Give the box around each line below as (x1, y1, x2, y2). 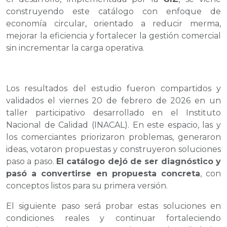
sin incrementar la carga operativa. (6, 43, 144, 53)
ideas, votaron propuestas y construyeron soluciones (6, 144, 221, 154)
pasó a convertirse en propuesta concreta (6, 168, 200, 178)
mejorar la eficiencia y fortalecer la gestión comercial (6, 30, 221, 41)
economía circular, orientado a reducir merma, (6, 18, 221, 28)
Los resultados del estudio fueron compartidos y (6, 83, 221, 93)
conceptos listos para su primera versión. (6, 180, 168, 191)
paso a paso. (6, 156, 56, 166)
